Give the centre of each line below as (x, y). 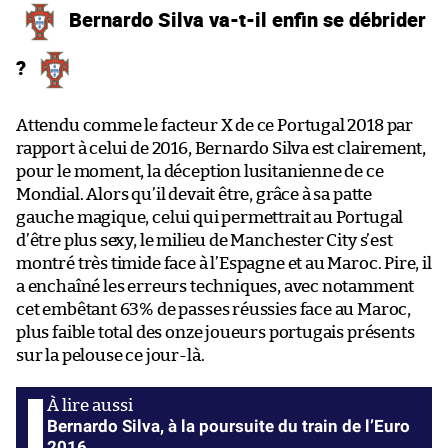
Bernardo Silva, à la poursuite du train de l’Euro (228, 426)
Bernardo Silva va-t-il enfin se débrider (245, 19)
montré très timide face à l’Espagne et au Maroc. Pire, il (224, 264)
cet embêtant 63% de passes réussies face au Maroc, (214, 310)
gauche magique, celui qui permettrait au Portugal (210, 218)
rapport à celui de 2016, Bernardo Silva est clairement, (221, 149)
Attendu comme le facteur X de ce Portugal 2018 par (215, 126)
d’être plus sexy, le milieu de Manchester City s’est (204, 241)
